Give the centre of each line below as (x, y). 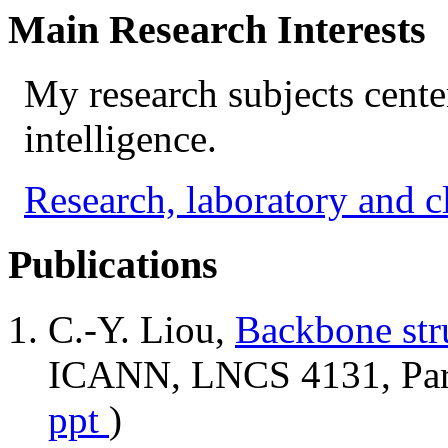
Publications (113, 265)
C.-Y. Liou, (141, 329)
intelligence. (120, 139)
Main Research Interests (217, 29)
